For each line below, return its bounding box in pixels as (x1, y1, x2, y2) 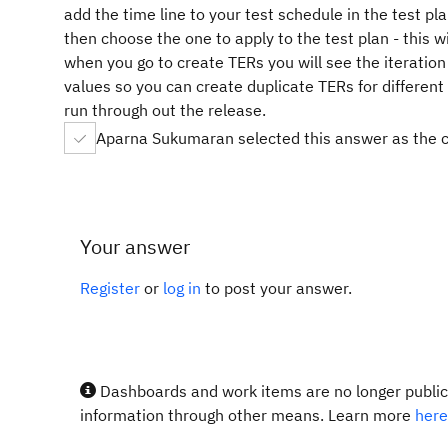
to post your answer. (201, 278, 352, 298)
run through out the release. (64, 100, 266, 120)
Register (80, 278, 140, 298)
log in (163, 278, 201, 298)
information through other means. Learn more (80, 405, 415, 425)
